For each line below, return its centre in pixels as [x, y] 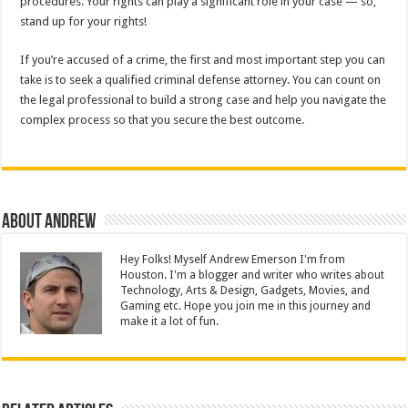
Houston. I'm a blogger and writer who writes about [253, 275]
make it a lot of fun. [170, 321]
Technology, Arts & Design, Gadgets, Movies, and [245, 290]
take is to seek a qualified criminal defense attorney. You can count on [201, 79]
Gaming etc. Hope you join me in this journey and [246, 306]
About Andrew [49, 221]
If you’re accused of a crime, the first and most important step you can [203, 59]
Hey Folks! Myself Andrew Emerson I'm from [233, 259]
